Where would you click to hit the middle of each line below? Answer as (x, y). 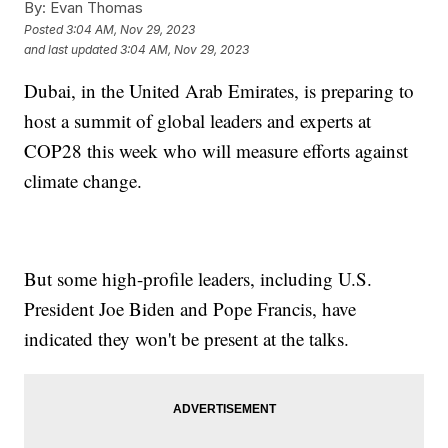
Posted (45, 29)
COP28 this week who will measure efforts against (216, 151)
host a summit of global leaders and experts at (198, 121)
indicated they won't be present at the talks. (187, 339)
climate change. (83, 181)
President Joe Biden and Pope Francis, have (190, 309)
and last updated (71, 49)
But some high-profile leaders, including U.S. (198, 279)
